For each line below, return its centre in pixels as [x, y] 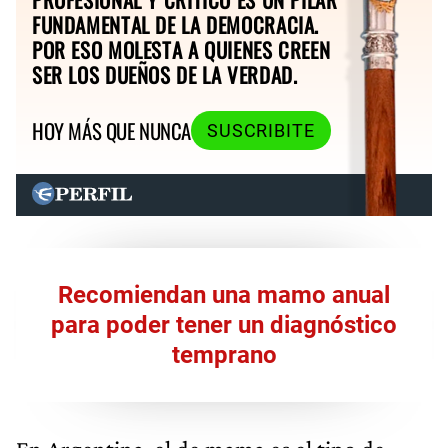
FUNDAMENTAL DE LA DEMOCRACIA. [176, 25]
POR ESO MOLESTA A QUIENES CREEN [181, 50]
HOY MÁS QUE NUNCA [111, 131]
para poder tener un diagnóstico [224, 324]
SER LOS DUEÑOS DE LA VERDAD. [165, 75]
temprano [224, 354]
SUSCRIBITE [260, 130]
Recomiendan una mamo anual [224, 294]
